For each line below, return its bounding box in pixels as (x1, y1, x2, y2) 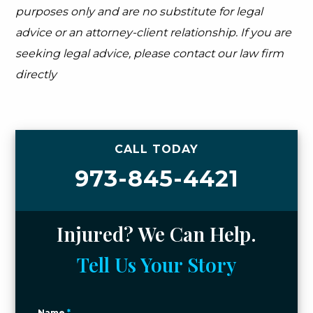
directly (15, 68, 57, 81)
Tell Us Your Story (77, 252, 236, 277)
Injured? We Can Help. (57, 221, 256, 247)
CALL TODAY (115, 143, 198, 156)
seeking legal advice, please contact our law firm (15, 47, 284, 60)
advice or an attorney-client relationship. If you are (15, 26, 292, 39)
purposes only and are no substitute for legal (15, 5, 263, 18)
